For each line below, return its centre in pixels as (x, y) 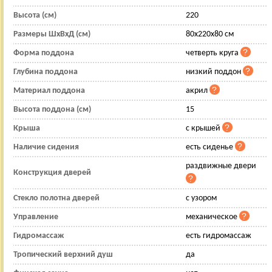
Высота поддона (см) (52, 109)
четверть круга (213, 53)
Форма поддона (43, 53)
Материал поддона (49, 90)
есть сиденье (210, 147)
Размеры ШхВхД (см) (52, 34)
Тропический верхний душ (63, 254)
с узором (201, 198)
